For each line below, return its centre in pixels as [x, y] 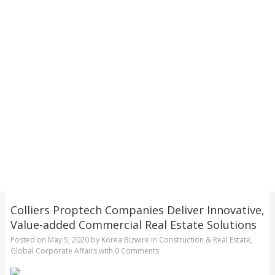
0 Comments [137, 251]
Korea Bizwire [125, 240]
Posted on [29, 240]
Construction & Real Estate [204, 240]
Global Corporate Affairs [53, 251]
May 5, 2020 [68, 240]
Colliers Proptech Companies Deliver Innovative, [137, 210]
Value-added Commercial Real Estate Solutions [133, 224]
